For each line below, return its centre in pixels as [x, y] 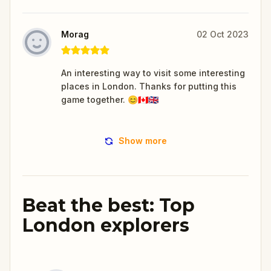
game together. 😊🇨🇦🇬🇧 [110, 99]
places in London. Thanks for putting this [149, 86]
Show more [143, 140]
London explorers [106, 225]
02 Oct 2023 [223, 34]
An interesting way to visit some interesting [153, 73]
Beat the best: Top [109, 205]
